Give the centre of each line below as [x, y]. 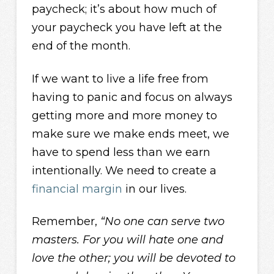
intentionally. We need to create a [124, 170]
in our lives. [154, 189]
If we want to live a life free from [120, 79]
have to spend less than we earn [121, 152]
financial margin [77, 189]
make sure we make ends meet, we [130, 134]
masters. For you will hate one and [127, 240]
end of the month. [81, 46]
